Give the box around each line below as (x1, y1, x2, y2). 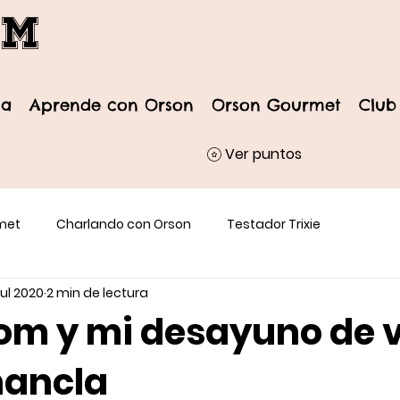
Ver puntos (225, 144, 302, 164)
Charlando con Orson (56, 214, 191, 233)
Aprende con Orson (29, 95, 194, 115)
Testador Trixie (227, 214, 321, 233)
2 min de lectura (46, 283, 148, 302)
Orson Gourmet (212, 95, 341, 115)
